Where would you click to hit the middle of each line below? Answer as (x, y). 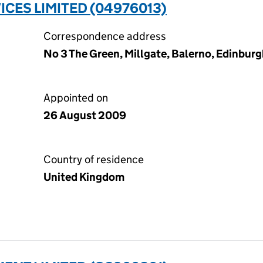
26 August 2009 (85, 115)
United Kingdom (84, 177)
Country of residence (94, 159)
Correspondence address (105, 36)
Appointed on (76, 98)
